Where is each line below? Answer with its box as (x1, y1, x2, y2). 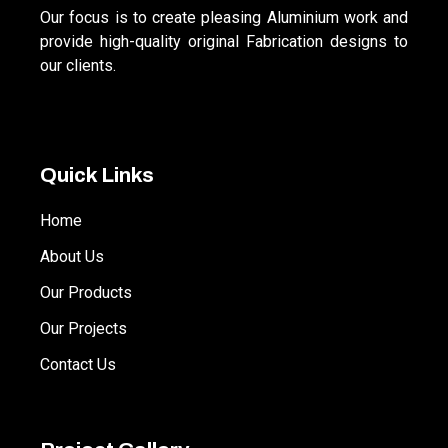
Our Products (40, 283, 132, 303)
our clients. (40, 56, 116, 76)
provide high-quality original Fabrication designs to (40, 32, 408, 52)
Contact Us (40, 355, 116, 375)
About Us (40, 247, 104, 267)
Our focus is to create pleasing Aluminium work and (40, 8, 408, 28)
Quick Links (40, 164, 154, 187)
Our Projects (40, 319, 127, 339)
